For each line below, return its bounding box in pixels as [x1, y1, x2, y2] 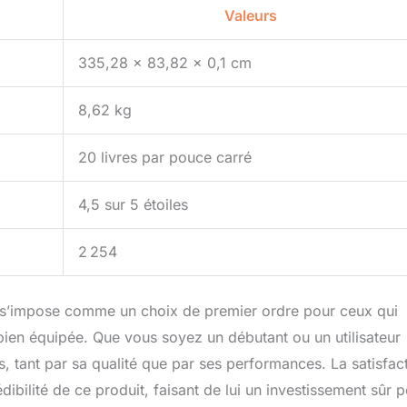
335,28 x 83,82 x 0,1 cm [78, 54, 252, 73]
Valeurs [224, 6, 277, 25]
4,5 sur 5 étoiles [78, 195, 188, 214]
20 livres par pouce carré [78, 148, 252, 167]
